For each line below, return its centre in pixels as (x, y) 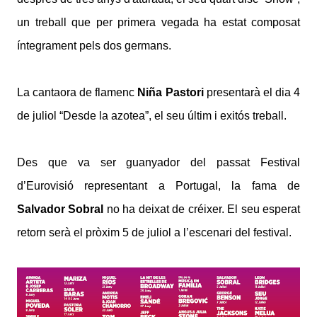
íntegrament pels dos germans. (94, 46)
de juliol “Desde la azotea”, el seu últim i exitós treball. (152, 116)
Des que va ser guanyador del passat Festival (158, 163)
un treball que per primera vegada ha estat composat (158, 23)
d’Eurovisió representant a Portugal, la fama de (158, 186)
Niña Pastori (171, 93)
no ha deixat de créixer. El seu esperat (202, 209)
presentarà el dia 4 (252, 93)
